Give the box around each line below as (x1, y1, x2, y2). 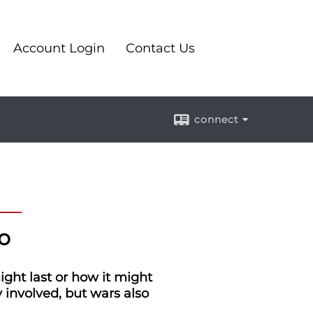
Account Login (13, 41, 105, 56)
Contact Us (125, 41, 195, 56)
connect (194, 113, 239, 126)
